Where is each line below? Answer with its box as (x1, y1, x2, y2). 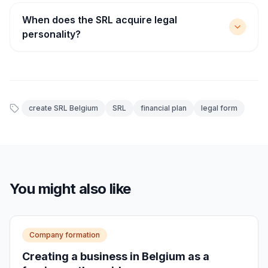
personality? (22, 28, 81, 40)
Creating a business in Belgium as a (22, 250, 209, 263)
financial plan (141, 103, 187, 112)
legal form (201, 103, 237, 112)
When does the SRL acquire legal (22, 14, 177, 26)
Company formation (29, 230, 100, 239)
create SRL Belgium (29, 103, 98, 112)
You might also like (10, 180, 131, 197)
